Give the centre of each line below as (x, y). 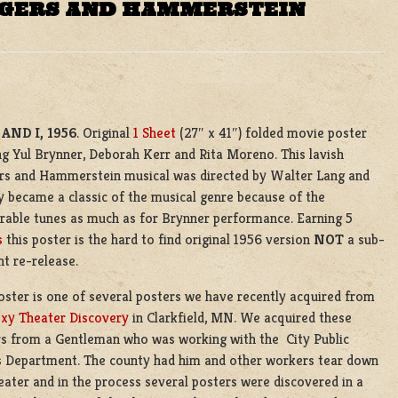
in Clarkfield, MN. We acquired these (240, 317)
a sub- (364, 239)
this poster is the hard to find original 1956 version (158, 239)
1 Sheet (155, 132)
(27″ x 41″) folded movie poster (271, 132)
